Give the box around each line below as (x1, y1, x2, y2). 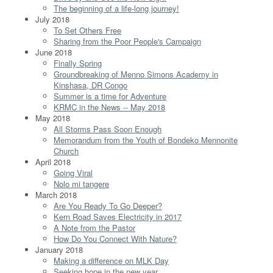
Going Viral (54, 166, 93, 179)
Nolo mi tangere (54, 177, 109, 190)
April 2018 (35, 155, 71, 168)
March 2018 (35, 188, 77, 200)
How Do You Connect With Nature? (54, 232, 177, 244)
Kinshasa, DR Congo (54, 79, 127, 91)
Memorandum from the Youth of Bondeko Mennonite (54, 133, 238, 146)
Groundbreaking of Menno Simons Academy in (54, 68, 218, 80)
